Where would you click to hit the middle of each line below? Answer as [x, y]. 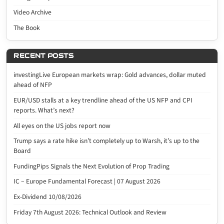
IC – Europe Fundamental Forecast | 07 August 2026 [87, 181]
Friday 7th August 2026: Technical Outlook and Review [90, 212]
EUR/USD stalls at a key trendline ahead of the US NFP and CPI [103, 100]
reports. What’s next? [44, 110]
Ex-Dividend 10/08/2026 [48, 197]
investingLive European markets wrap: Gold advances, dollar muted [110, 75]
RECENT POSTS [43, 56]
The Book [27, 27]
